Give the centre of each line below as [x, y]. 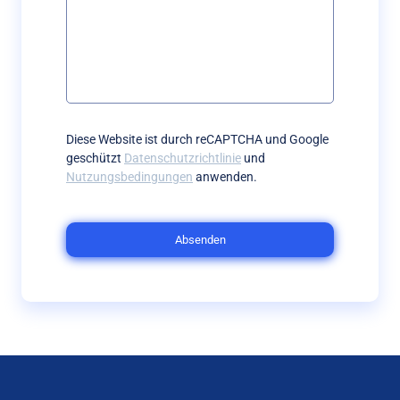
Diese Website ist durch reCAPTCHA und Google [197, 139]
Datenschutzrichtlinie [183, 158]
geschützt [95, 158]
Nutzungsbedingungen [129, 177]
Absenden [200, 240]
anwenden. [225, 177]
